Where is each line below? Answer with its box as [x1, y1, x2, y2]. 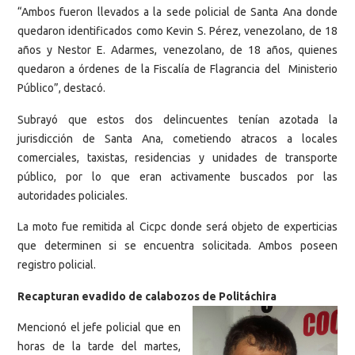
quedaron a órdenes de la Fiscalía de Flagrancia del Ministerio [17, 63, 338, 76]
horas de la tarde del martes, [17, 339, 181, 353]
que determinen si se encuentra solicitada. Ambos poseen [17, 239, 338, 253]
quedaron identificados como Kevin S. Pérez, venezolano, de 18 [17, 25, 338, 38]
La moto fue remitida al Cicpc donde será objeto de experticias [17, 220, 338, 234]
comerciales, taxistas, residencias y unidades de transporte [17, 151, 338, 164]
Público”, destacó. [17, 82, 105, 95]
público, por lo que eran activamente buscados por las [17, 170, 338, 183]
